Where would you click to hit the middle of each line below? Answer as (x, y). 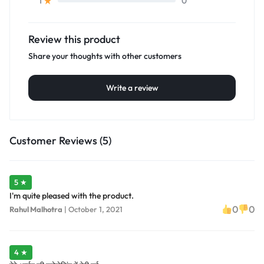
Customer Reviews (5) (60, 141)
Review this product (74, 39)
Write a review (132, 88)
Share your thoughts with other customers (105, 56)
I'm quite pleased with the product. (72, 196)
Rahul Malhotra (36, 209)
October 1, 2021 (95, 209)
